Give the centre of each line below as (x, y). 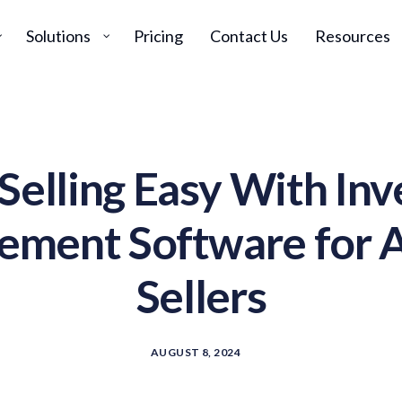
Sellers (201, 296)
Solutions (58, 36)
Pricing (158, 36)
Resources (352, 36)
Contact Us (249, 36)
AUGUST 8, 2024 (196, 352)
